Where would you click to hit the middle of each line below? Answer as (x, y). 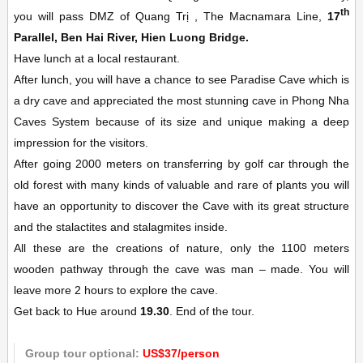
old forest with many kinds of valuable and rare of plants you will (181, 185)
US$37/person (181, 353)
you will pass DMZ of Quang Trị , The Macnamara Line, (171, 16)
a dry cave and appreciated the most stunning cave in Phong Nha (181, 100)
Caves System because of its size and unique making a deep (181, 122)
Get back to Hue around (77, 311)
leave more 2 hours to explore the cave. (115, 290)
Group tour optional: (83, 353)
